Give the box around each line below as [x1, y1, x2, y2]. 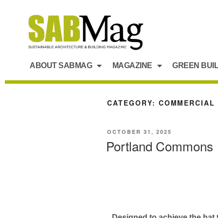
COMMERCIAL [158, 97, 216, 108]
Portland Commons [106, 137, 213, 155]
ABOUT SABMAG [30, 61, 92, 70]
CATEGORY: [107, 97, 159, 108]
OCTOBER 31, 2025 [107, 128, 172, 136]
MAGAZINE [112, 61, 152, 70]
